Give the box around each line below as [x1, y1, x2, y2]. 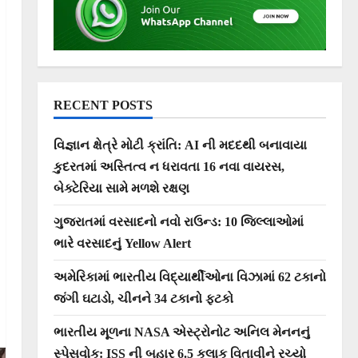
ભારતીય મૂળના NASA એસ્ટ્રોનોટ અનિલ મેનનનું [53, 324, 310, 339]
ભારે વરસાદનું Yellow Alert [53, 236, 191, 250]
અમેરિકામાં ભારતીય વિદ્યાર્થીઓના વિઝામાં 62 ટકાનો [53, 269, 326, 284]
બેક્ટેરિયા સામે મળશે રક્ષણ [53, 181, 189, 195]
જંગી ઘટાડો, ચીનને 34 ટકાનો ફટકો [53, 291, 233, 305]
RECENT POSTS [53, 97, 153, 112]
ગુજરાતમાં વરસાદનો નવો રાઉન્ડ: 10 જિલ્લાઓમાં [53, 214, 304, 229]
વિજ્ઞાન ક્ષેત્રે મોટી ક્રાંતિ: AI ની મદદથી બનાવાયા [53, 137, 307, 152]
